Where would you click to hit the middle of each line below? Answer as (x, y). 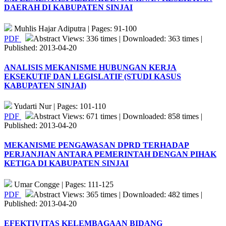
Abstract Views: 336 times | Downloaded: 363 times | (118, 38)
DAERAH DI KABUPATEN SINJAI (68, 8)
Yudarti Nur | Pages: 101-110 (59, 106)
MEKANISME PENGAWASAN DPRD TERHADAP (97, 145)
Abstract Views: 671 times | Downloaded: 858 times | (118, 117)
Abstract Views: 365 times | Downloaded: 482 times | (118, 194)
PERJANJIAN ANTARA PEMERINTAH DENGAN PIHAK (110, 154)
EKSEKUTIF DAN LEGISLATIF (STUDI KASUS (93, 76)
